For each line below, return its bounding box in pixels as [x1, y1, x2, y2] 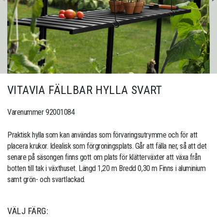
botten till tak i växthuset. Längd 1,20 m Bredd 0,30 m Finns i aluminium [7, 164, 206, 173]
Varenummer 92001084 [7, 108, 75, 117]
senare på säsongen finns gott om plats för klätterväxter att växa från [7, 153, 201, 162]
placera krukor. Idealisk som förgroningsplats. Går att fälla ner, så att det [7, 141, 207, 151]
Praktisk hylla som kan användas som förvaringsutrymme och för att [7, 130, 198, 140]
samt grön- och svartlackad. [7, 175, 85, 185]
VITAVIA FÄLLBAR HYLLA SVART [7, 83, 162, 97]
